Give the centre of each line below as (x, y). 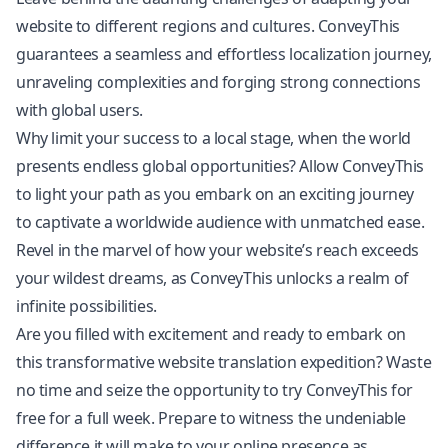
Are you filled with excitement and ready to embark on (211, 334)
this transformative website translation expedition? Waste (224, 362)
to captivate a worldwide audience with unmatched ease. (220, 222)
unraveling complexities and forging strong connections (218, 82)
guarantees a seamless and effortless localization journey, (224, 54)
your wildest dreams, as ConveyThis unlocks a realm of (212, 278)
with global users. (79, 110)
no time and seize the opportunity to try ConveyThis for (215, 390)
